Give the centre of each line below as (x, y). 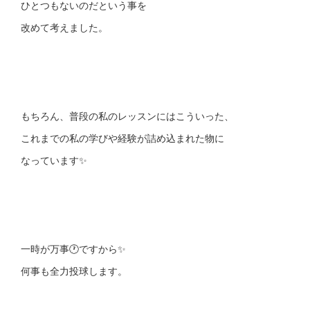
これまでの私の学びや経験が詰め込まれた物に (122, 138)
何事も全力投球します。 (74, 271)
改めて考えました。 (64, 27)
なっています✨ (54, 160)
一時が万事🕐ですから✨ (73, 248)
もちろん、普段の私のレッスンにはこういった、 (127, 116)
